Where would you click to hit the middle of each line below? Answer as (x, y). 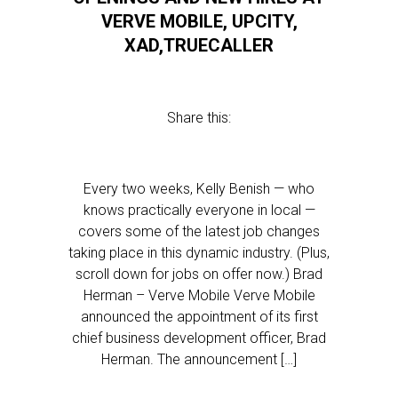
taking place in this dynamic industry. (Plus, (199, 253)
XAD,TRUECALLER (199, 45)
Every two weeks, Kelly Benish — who (199, 189)
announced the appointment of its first (199, 317)
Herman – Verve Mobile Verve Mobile (199, 295)
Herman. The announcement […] (199, 359)
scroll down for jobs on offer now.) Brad (199, 274)
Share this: (199, 118)
